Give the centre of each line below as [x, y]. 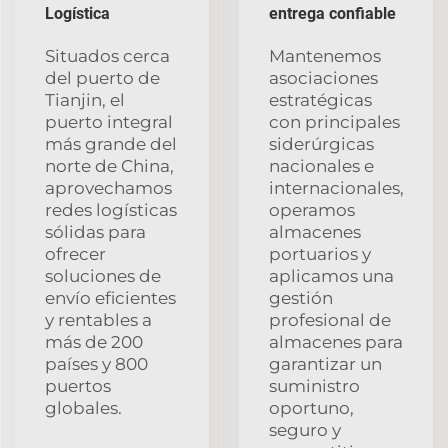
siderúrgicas [321, 143]
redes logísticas [111, 209]
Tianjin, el [85, 99]
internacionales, [336, 187]
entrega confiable [332, 13]
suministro [314, 385]
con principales [334, 121]
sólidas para [95, 231]
